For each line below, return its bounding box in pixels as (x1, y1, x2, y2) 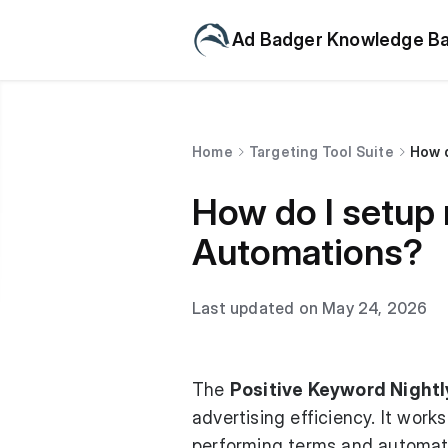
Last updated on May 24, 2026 (192, 298, 428, 318)
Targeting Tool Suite (248, 143, 394, 160)
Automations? (192, 230, 423, 274)
